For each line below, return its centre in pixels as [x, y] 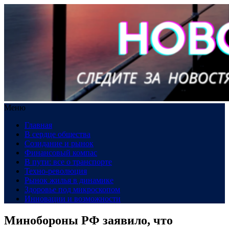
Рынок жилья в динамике [69, 180]
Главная [38, 125]
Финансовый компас [61, 153]
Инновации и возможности [73, 199]
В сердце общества [58, 134]
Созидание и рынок [59, 143]
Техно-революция [56, 171]
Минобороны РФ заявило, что [88, 220]
